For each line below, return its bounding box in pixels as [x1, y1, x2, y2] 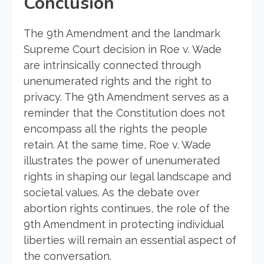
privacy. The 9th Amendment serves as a [24, 90, 229, 103]
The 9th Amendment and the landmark [24, 27, 220, 39]
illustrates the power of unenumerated [24, 154, 220, 167]
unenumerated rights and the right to [24, 74, 212, 87]
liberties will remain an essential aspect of [24, 233, 236, 246]
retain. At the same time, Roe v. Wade [24, 138, 211, 151]
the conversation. [24, 249, 111, 262]
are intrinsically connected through [24, 58, 201, 71]
